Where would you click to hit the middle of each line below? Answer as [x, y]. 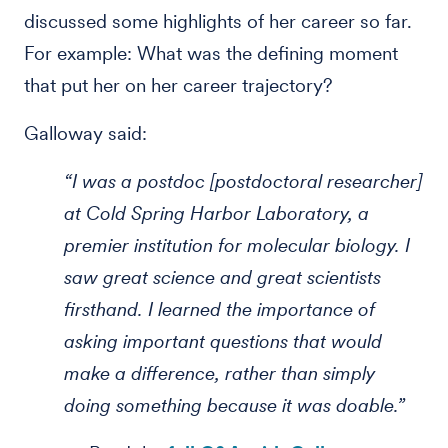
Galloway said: [85, 133]
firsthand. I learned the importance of [219, 309]
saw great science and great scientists [222, 277]
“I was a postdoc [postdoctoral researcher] [243, 181]
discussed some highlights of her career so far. [218, 21]
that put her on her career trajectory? [178, 85]
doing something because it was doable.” [234, 405]
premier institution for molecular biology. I [237, 245]
